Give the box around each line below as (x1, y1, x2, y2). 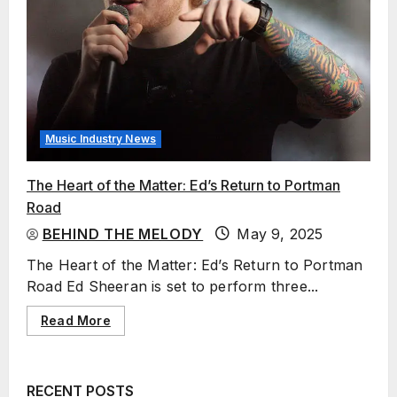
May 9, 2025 (232, 224, 323, 243)
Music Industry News (45, 131, 156, 145)
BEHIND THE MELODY (42, 224, 204, 243)
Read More (41, 312, 111, 328)
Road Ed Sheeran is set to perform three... (27, 276, 319, 295)
